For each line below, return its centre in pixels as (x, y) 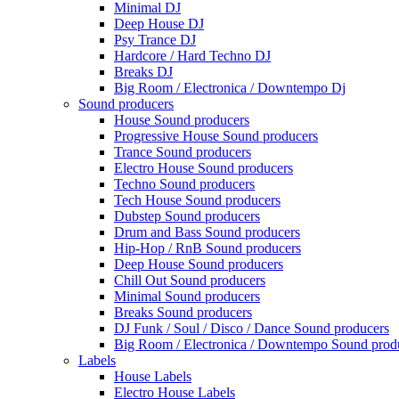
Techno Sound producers (184, 183)
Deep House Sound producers (199, 264)
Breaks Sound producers (183, 312)
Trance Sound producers (183, 151)
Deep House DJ (159, 23)
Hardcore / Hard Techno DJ (192, 55)
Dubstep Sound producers (187, 216)
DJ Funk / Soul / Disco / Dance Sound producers (252, 328)
